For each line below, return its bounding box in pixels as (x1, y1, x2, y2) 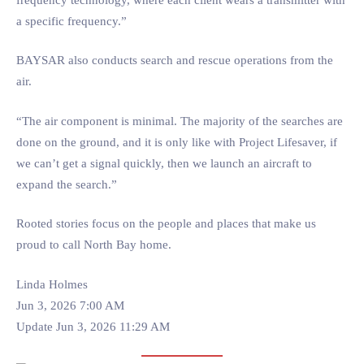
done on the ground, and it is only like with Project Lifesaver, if (16, 135, 337, 149)
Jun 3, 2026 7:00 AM (16, 298, 124, 312)
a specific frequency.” (16, 14, 127, 28)
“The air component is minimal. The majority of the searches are (16, 114, 343, 128)
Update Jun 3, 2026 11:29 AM (16, 319, 170, 333)
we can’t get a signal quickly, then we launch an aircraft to (16, 156, 312, 170)
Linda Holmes (16, 277, 88, 291)
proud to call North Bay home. (16, 238, 171, 251)
